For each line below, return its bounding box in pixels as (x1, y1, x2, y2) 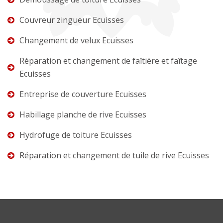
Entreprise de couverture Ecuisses (19, 88, 146, 100)
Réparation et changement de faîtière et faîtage (19, 55, 197, 66)
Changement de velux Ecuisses (19, 34, 133, 46)
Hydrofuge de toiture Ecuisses (19, 129, 132, 140)
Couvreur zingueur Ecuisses (19, 14, 124, 25)
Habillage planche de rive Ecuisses (19, 109, 146, 120)
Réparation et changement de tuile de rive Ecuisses (19, 149, 209, 161)
